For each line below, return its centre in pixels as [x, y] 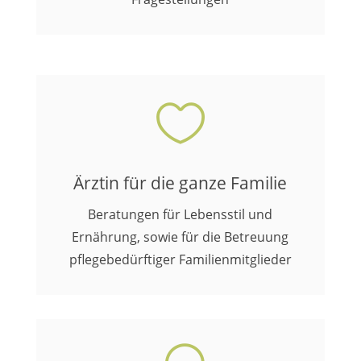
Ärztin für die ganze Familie [180, 183]
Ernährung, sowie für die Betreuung [180, 237]
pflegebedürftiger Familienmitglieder [180, 259]
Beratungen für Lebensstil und [180, 214]
